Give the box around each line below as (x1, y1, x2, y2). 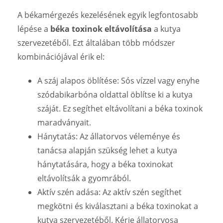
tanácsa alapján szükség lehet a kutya (37, 144, 177, 156)
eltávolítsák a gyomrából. (37, 172, 131, 184)
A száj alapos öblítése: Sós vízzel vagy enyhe (37, 75, 200, 86)
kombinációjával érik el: (17, 51, 105, 62)
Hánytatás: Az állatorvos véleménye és (37, 130, 180, 142)
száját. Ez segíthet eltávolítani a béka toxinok (37, 103, 203, 114)
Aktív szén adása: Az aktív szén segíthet (37, 186, 182, 198)
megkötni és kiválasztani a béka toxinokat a (37, 200, 198, 212)
